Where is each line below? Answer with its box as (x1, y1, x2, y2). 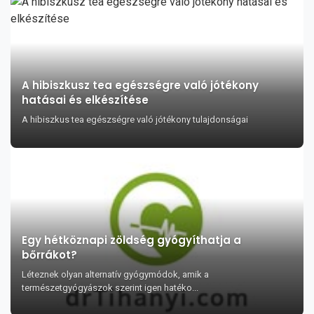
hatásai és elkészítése (22, 93, 149, 107)
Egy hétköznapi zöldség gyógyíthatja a (22, 233, 241, 247)
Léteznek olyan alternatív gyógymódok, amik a (22, 269, 209, 280)
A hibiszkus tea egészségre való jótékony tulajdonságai (22, 114, 248, 125)
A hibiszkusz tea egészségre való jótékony (22, 78, 259, 93)
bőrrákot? (22, 247, 77, 262)
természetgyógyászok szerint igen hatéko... (22, 282, 198, 293)
